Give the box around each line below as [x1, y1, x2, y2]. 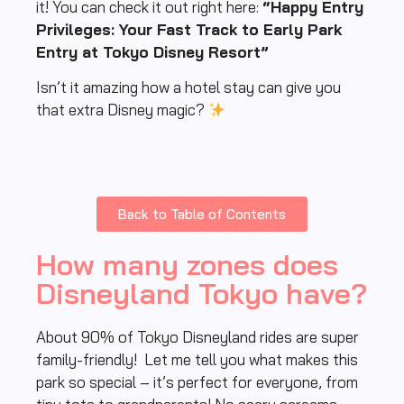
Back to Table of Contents [118, 206, 286, 224]
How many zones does [36, 246, 338, 283]
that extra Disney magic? [36, 99, 208, 119]
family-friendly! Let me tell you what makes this [36, 350, 358, 370]
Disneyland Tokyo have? [36, 275, 367, 312]
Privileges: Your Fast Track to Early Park [36, 19, 342, 39]
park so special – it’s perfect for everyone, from [36, 372, 358, 392]
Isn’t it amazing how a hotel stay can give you [36, 77, 341, 96]
